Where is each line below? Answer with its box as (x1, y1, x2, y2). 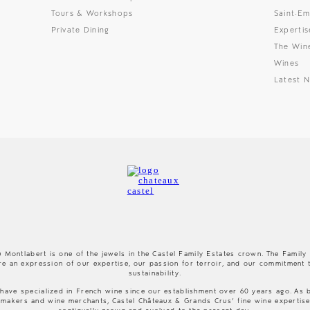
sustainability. (128, 269, 182, 277)
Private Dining (51, 25, 110, 35)
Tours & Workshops (51, 8, 134, 18)
